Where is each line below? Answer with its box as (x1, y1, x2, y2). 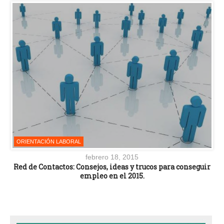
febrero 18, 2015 (85, 152, 138, 161)
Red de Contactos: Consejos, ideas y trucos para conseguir (13, 161, 210, 171)
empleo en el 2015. (79, 170, 144, 180)
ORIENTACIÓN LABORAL (16, 138, 81, 144)
